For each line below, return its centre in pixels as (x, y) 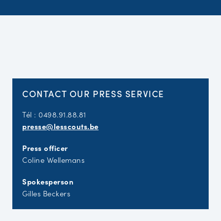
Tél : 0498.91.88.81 (54, 114)
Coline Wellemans (53, 160)
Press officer (45, 148)
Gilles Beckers (46, 193)
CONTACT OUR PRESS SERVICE (93, 93)
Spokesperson (49, 181)
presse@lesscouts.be (60, 126)
